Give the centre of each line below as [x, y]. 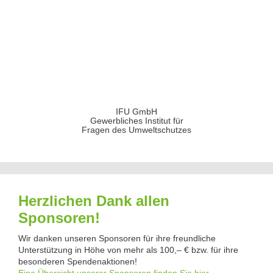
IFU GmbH [136, 112]
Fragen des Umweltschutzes [136, 130]
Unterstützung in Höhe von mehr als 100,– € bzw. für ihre [128, 250]
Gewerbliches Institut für [136, 121]
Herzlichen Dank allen [94, 201]
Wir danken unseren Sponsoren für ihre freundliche [117, 238]
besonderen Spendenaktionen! [78, 261]
